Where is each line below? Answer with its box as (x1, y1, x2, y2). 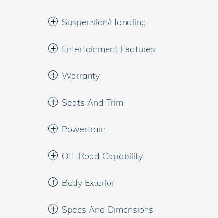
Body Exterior (62, 177, 114, 188)
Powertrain (62, 124, 106, 135)
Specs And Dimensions (62, 204, 153, 215)
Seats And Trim (62, 97, 123, 108)
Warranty (62, 70, 100, 81)
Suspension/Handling (62, 17, 146, 28)
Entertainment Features (62, 43, 155, 54)
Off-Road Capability (62, 150, 143, 162)
